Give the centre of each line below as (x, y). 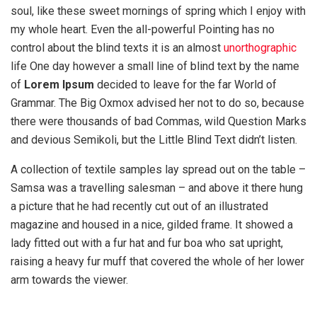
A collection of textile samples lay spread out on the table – (158, 170)
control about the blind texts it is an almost (117, 48)
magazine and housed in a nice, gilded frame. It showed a (152, 225)
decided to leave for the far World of (185, 85)
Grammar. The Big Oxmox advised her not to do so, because (157, 103)
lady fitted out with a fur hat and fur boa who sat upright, (147, 243)
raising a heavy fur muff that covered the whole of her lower (157, 262)
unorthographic (260, 48)
